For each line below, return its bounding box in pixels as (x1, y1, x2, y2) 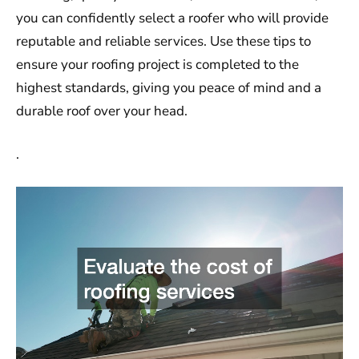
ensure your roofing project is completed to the (16, 54, 299, 74)
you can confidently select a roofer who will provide (16, 8, 329, 27)
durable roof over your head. (16, 101, 188, 120)
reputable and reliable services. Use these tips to (16, 31, 311, 50)
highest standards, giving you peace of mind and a (16, 78, 321, 97)
